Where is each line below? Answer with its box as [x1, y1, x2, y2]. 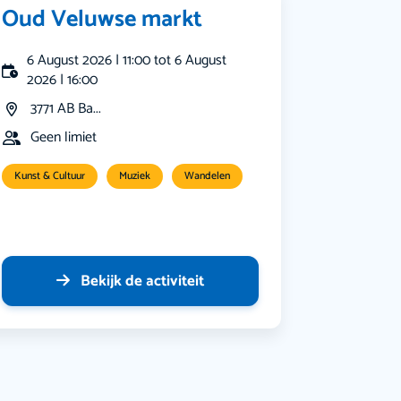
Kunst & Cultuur [13, 167, 85, 185]
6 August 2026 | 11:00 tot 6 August [27, 48, 227, 73]
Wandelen [183, 167, 230, 185]
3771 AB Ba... [30, 97, 101, 122]
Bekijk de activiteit [80, 269, 204, 294]
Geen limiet [30, 125, 97, 150]
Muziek [118, 167, 150, 185]
